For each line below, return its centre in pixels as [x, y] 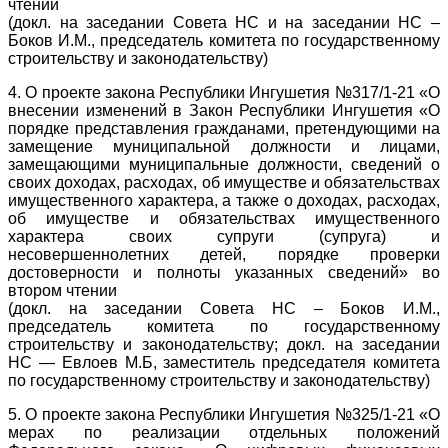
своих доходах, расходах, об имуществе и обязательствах [224, 182]
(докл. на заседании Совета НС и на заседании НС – [224, 22]
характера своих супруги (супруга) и [224, 236]
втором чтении [62, 290]
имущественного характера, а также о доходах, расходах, [224, 200]
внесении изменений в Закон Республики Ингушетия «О [224, 110]
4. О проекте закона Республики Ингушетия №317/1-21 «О [224, 92]
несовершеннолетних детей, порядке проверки [224, 254]
